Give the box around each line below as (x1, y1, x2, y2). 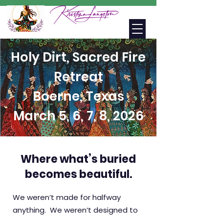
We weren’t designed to (50, 205, 138, 215)
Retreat (53, 68, 103, 86)
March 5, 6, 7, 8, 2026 (13, 107, 144, 125)
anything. (13, 205, 50, 215)
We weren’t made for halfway (13, 192, 121, 202)
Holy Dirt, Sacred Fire (11, 48, 146, 66)
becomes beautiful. (24, 167, 132, 182)
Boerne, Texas (32, 88, 124, 105)
